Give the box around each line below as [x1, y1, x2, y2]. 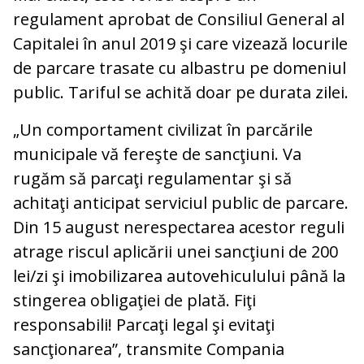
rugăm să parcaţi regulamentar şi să [13, 167, 292, 190]
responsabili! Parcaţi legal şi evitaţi [13, 314, 275, 336]
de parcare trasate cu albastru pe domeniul [13, 57, 346, 80]
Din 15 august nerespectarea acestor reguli [13, 216, 344, 239]
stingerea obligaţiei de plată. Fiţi [13, 289, 256, 312]
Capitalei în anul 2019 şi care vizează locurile [13, 32, 348, 55]
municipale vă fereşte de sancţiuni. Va [13, 143, 301, 166]
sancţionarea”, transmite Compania [13, 338, 284, 361]
